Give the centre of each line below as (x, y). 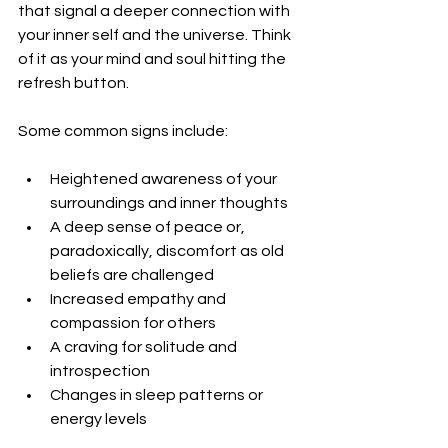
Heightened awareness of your (165, 179)
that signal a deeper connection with (155, 11)
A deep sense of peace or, (149, 227)
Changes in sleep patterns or (158, 395)
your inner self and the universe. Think (156, 35)
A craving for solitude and (145, 347)
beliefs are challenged (132, 275)
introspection (100, 371)
